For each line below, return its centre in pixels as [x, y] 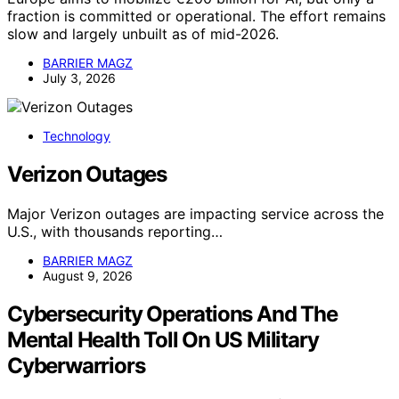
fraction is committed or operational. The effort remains [196, 16]
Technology [77, 135]
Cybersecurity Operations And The [172, 313]
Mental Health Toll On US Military [163, 339]
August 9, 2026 [88, 275]
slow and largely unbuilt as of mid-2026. [143, 33]
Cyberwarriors [76, 365]
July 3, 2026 [79, 77]
